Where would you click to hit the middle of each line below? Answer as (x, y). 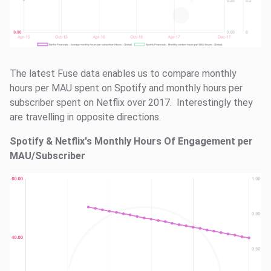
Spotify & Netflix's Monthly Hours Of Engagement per (131, 142)
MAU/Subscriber (47, 156)
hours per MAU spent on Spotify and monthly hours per (126, 88)
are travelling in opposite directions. (85, 117)
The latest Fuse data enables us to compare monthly (123, 74)
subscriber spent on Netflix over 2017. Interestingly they (131, 103)
